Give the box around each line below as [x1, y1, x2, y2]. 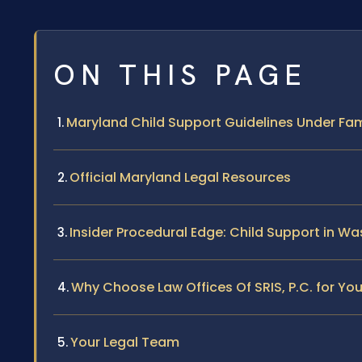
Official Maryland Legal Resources [69, 167, 291, 187]
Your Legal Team [70, 332, 179, 351]
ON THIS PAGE [53, 56, 307, 94]
